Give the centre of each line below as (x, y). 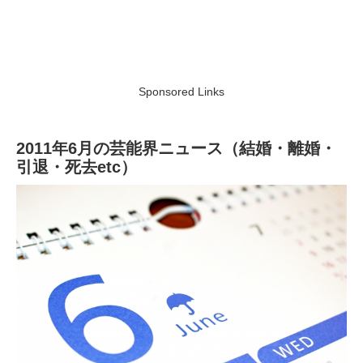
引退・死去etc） (77, 167)
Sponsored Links (181, 92)
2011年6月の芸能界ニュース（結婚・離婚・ (176, 149)
